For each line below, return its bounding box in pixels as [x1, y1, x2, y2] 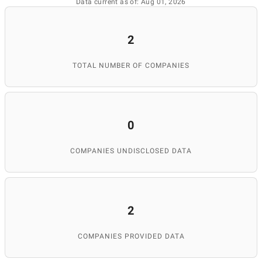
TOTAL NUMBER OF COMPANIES [73, 61, 189, 70]
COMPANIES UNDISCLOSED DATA [70, 147, 192, 155]
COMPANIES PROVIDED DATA [77, 232, 185, 240]
